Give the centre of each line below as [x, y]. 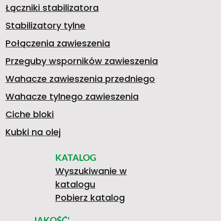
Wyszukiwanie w [91, 171]
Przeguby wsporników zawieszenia [82, 61]
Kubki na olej [33, 132]
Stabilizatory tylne [46, 25]
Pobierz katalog [90, 197]
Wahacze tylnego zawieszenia [72, 96]
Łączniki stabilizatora [52, 7]
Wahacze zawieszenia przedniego [80, 78]
